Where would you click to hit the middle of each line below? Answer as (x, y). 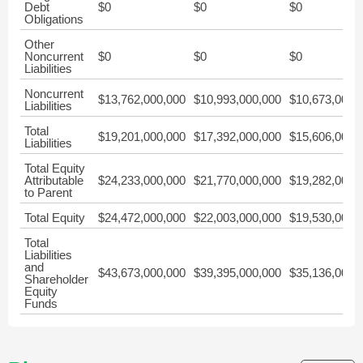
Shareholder (56, 279)
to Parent (48, 192)
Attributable (54, 180)
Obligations (54, 19)
